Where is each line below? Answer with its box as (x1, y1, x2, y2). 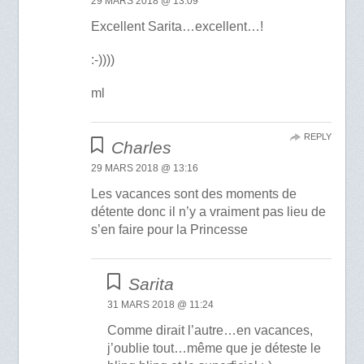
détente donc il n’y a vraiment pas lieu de (90, 205, 326, 219)
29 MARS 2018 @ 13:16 (90, 162, 198, 175)
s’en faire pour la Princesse (90, 223, 248, 237)
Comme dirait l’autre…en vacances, (107, 323, 314, 338)
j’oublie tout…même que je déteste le (107, 341, 322, 356)
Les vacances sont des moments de (90, 187, 297, 201)
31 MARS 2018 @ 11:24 (107, 299, 214, 311)
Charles (111, 138, 172, 158)
